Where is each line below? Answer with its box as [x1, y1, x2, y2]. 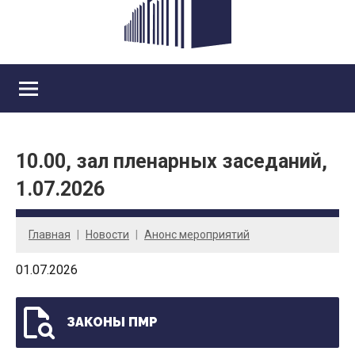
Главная [29, 227, 71, 241]
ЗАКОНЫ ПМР [67, 315, 158, 330]
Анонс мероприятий [144, 227, 250, 241]
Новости [86, 227, 129, 241]
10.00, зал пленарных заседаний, [16, 150, 327, 174]
